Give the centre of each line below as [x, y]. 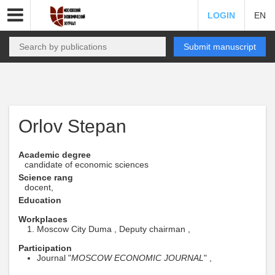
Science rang [46, 177]
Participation [45, 248]
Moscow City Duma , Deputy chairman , [114, 229]
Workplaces [43, 219]
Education [40, 200]
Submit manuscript [220, 47]
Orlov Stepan [72, 126]
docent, [39, 187]
